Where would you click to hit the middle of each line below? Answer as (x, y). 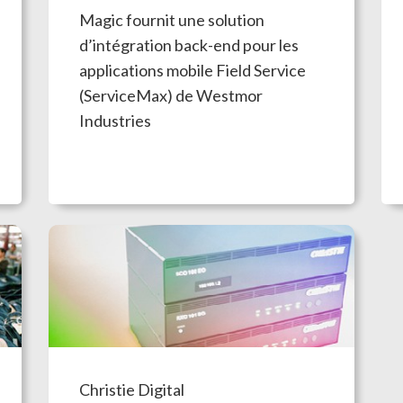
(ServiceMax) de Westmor (170, 95)
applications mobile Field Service (192, 70)
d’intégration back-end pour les (188, 45)
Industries (115, 120)
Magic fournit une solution (171, 19)
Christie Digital (131, 389)
